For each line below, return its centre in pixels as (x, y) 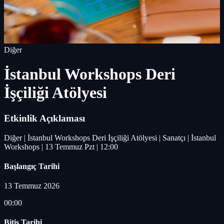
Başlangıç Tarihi (32, 166)
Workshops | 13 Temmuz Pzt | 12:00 (61, 146)
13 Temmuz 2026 (32, 186)
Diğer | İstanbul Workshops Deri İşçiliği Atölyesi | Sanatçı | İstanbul (110, 137)
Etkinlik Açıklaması (44, 118)
